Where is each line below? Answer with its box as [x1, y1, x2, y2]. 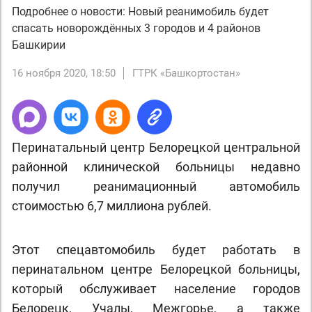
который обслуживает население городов [12, 281, 300, 296]
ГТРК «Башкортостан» [132, 67, 240, 79]
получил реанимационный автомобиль [12, 179, 300, 194]
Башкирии [12, 38, 65, 52]
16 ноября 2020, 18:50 [12, 67, 116, 79]
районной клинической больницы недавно [12, 159, 300, 174]
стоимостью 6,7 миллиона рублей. [12, 198, 212, 213]
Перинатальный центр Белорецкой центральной [12, 140, 300, 155]
